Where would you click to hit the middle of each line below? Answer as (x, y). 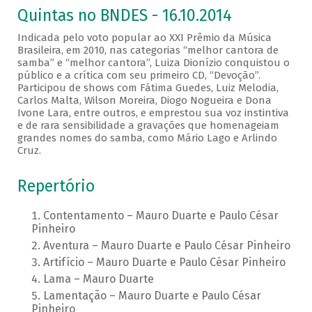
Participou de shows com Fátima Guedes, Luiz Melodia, (148, 88)
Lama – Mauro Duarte (98, 279)
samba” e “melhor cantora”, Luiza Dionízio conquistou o (153, 63)
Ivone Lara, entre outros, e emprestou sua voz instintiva (153, 113)
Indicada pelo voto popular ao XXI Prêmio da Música (144, 38)
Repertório (56, 187)
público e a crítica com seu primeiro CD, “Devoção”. (139, 76)
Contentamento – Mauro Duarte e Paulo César (161, 216)
